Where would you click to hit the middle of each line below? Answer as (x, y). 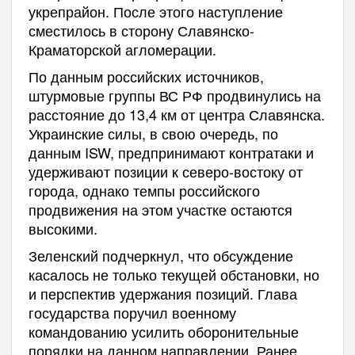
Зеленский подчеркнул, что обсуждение (160, 256)
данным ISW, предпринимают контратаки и (171, 153)
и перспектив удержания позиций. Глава (162, 294)
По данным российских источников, (146, 76)
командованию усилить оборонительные (163, 332)
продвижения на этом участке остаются (160, 210)
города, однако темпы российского (144, 191)
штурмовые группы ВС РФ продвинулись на (174, 95)
